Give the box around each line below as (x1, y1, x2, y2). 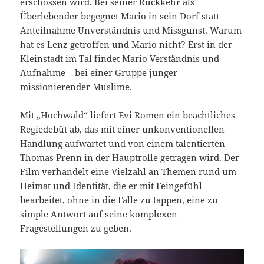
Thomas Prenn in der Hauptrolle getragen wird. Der (20, 151, 240, 164)
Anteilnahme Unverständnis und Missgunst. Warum (20, 24, 242, 37)
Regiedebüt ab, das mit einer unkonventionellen (20, 123, 225, 136)
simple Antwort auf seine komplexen (20, 208, 178, 220)
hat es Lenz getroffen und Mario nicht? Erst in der (20, 38, 233, 51)
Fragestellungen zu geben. (20, 222, 132, 235)
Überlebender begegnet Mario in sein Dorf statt (20, 10, 220, 22)
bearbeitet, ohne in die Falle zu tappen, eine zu (20, 194, 219, 206)
